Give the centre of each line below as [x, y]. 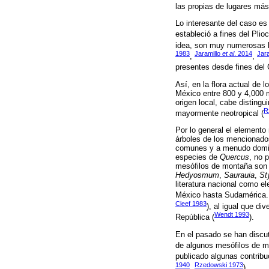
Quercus [234, 157]
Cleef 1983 [191, 203]
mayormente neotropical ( [219, 113]
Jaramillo [208, 53]
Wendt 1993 [232, 215]
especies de [198, 157]
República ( [195, 217]
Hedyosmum [197, 175]
